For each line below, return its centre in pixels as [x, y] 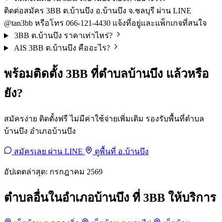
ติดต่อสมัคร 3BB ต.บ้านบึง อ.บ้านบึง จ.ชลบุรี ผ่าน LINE [98, 11]
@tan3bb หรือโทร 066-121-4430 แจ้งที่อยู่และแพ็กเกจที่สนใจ [105, 23]
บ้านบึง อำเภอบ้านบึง [40, 131]
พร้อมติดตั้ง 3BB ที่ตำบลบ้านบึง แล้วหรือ [106, 74]
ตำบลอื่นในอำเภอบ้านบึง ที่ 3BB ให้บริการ [110, 198]
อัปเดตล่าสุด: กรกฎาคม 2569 [53, 172]
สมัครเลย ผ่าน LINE [48, 152]
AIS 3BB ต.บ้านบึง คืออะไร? [62, 48]
